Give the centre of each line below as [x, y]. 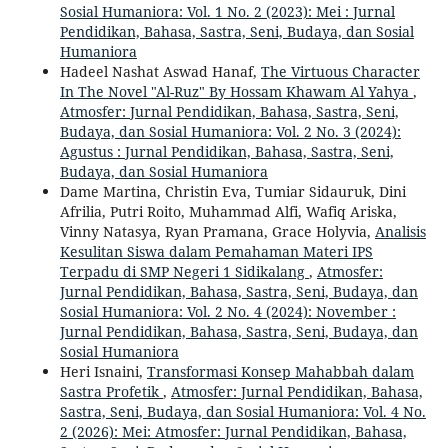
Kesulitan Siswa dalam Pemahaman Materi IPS [216, 251]
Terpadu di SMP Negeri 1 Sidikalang [184, 271]
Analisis [400, 231]
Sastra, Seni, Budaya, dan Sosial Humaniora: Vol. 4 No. [242, 411]
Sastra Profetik [111, 391]
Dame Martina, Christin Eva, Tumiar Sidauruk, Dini [232, 191]
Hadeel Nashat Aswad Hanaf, [160, 71]
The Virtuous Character [340, 71]
